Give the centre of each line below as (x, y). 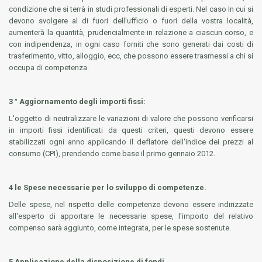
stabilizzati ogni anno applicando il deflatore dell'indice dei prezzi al (131, 142)
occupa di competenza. (49, 68)
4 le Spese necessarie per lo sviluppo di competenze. (108, 187)
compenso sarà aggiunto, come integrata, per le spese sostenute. (120, 228)
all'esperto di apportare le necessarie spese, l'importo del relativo (131, 216)
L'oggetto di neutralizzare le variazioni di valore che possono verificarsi (131, 118)
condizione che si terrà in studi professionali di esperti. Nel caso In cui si (131, 9)
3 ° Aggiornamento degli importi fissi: (77, 101)
